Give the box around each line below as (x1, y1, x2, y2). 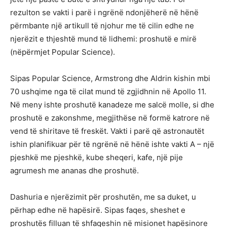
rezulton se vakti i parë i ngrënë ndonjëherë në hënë (10, 7, 199, 17)
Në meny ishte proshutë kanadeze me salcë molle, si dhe (10, 99, 214, 109)
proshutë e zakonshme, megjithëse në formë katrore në (10, 112, 210, 123)
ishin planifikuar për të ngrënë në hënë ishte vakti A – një (10, 139, 214, 149)
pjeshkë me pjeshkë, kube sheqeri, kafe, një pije (10, 152, 183, 162)
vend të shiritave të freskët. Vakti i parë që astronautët (10, 126, 204, 136)
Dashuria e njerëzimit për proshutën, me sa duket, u (10, 192, 196, 202)
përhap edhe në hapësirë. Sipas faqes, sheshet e (10, 205, 185, 215)
